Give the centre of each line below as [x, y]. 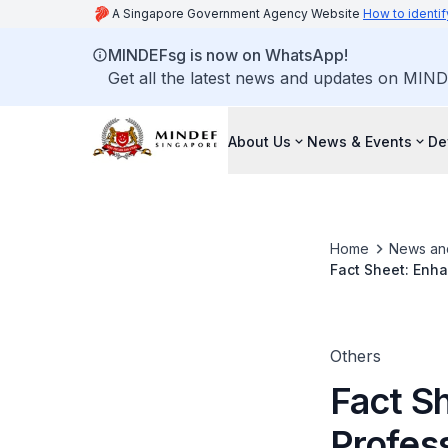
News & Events [359, 141]
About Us [259, 141]
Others [355, 356]
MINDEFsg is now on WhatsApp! [228, 55]
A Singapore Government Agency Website [237, 13]
